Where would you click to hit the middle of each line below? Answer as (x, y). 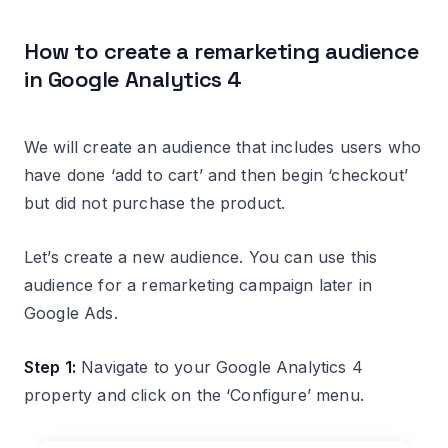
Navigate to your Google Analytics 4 (219, 366)
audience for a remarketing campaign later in (198, 284)
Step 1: (50, 366)
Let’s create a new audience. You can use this (201, 256)
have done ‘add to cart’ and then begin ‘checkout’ (216, 174)
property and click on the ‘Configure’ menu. (194, 394)
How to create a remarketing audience (221, 50)
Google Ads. (71, 312)
